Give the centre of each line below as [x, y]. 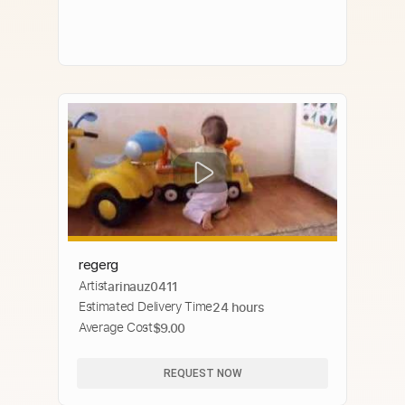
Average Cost [116, 327]
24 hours [239, 307]
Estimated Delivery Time [146, 306]
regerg [99, 264]
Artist [93, 286]
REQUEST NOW [202, 373]
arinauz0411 [143, 286]
